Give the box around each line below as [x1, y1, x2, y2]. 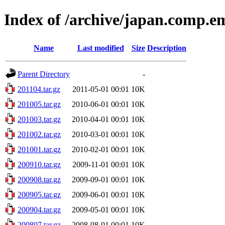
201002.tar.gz [18, 130, 61, 139]
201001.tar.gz [18, 145, 61, 154]
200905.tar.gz [18, 190, 61, 199]
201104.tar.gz [18, 84, 60, 93]
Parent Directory [18, 69, 70, 78]
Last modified [77, 43, 124, 52]
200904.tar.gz [18, 205, 61, 214]
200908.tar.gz [18, 175, 61, 184]
